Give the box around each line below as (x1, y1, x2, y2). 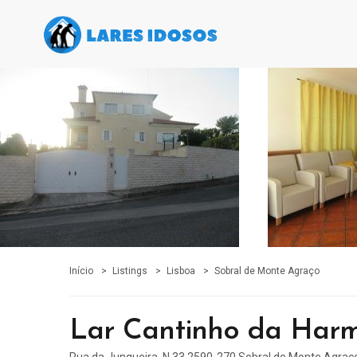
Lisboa (167, 265, 195, 277)
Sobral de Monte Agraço (214, 265, 320, 277)
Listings (112, 265, 147, 277)
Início (69, 265, 93, 277)
